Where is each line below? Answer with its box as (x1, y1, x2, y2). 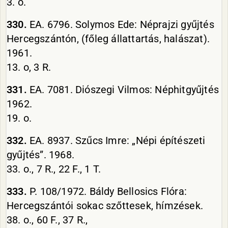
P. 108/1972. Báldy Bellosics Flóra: (26, 185, 187, 197)
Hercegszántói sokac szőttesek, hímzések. (7, 199, 203, 212)
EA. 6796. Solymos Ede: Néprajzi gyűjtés (26, 18, 214, 31)
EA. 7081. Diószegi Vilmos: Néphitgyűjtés (26, 83, 219, 96)
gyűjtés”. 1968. (7, 149, 74, 161)
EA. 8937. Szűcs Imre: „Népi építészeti (26, 134, 206, 147)
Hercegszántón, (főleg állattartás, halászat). (7, 33, 210, 45)
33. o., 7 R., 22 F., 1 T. (7, 163, 101, 175)
